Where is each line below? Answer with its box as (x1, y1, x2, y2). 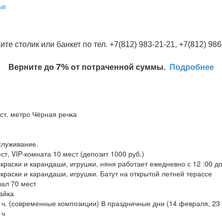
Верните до (8, 63, 56, 72)
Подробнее (169, 63, 214, 72)
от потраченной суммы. (68, 63, 169, 72)
